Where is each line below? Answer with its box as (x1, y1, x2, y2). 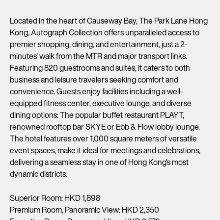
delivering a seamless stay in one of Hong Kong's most (10, 156, 189, 168)
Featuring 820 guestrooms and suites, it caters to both (10, 62, 190, 74)
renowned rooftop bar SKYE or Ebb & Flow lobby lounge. (10, 121, 200, 133)
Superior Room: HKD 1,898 (10, 192, 100, 204)
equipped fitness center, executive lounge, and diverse (10, 97, 192, 110)
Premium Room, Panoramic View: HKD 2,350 (10, 204, 159, 216)
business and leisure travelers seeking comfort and (10, 74, 178, 86)
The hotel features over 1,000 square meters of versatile (10, 133, 197, 145)
